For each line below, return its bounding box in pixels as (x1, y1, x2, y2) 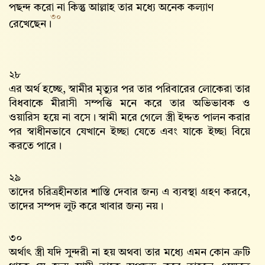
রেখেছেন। (9, 19, 54, 30)
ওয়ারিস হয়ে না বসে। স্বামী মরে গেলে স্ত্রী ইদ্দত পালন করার (9, 112, 250, 123)
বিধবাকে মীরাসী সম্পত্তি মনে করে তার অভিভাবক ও (9, 98, 250, 109)
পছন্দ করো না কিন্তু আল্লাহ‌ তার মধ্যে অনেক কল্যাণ (9, 2, 214, 13)
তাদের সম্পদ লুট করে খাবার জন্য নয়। (9, 201, 163, 212)
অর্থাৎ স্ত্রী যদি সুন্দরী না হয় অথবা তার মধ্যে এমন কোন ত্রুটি (9, 247, 250, 258)
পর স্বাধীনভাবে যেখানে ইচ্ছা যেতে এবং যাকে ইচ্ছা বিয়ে (9, 127, 250, 137)
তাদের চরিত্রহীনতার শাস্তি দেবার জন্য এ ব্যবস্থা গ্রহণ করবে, (9, 187, 250, 198)
